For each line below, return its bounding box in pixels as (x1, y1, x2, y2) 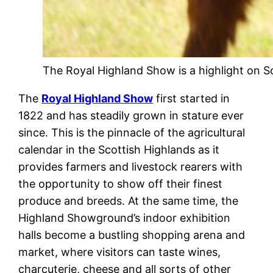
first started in (153, 91, 230, 105)
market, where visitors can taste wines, (18, 245, 221, 258)
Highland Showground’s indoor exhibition (18, 211, 231, 224)
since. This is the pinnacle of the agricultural (18, 126, 246, 139)
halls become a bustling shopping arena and (18, 228, 246, 241)
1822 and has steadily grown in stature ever (18, 108, 244, 122)
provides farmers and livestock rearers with (18, 160, 243, 173)
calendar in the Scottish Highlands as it (18, 143, 220, 156)
